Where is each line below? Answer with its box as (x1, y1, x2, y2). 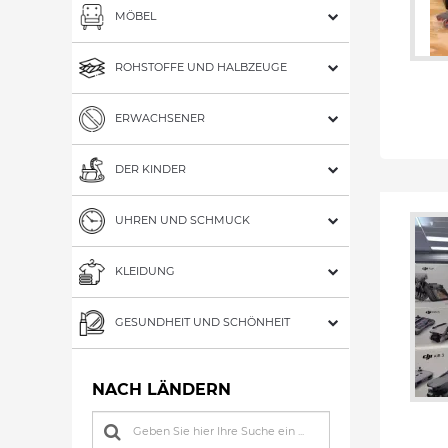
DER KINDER (115, 161, 186, 176)
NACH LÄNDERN (92, 380, 231, 399)
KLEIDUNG (115, 263, 175, 278)
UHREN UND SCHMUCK (115, 212, 250, 227)
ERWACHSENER (115, 110, 205, 125)
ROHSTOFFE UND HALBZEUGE (115, 59, 287, 74)
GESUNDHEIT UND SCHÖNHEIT (115, 314, 290, 329)
